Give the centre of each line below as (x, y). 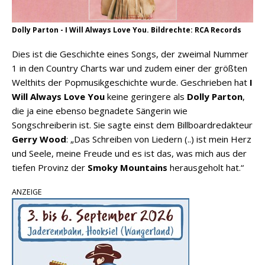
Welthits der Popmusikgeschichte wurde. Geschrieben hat (131, 82)
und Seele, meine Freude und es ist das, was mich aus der (129, 153)
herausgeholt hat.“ (206, 167)
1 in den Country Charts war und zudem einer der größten (130, 68)
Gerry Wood (39, 139)
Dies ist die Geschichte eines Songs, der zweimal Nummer (130, 54)
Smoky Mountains (127, 167)
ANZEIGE (27, 192)
